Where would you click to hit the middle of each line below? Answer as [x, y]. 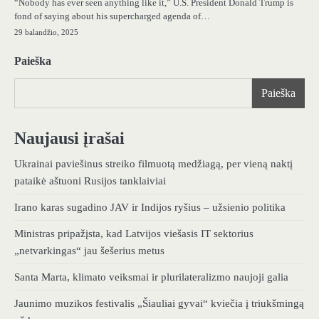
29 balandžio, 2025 [46, 32]
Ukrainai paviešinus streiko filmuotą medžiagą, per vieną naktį [153, 164]
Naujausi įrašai [69, 138]
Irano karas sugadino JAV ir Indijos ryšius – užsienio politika [150, 208]
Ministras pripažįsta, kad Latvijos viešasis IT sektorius [134, 234]
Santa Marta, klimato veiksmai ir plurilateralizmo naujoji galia [151, 277]
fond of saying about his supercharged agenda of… [112, 16]
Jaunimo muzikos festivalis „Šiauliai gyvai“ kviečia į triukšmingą [159, 304]
